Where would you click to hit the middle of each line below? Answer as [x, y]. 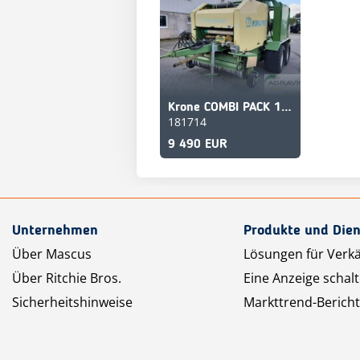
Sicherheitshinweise [72, 302]
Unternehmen [55, 230]
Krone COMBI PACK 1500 [286, 107]
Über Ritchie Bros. [67, 278]
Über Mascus [52, 254]
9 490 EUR [198, 144]
